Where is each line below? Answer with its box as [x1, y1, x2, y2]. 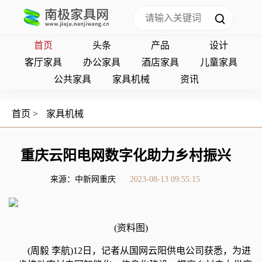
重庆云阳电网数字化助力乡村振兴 [20, 148, 231, 163]
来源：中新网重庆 [50, 175, 116, 184]
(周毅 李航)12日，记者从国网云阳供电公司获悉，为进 [27, 246, 251, 256]
